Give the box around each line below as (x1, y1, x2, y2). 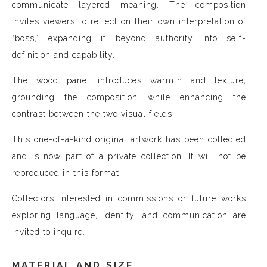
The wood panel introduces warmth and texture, (12, 76, 246, 85)
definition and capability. (12, 50, 115, 60)
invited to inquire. (12, 227, 85, 237)
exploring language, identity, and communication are (12, 210, 246, 220)
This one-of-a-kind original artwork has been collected (12, 135, 246, 144)
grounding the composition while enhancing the (12, 92, 246, 102)
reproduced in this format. (12, 168, 122, 178)
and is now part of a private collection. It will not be (12, 151, 246, 161)
